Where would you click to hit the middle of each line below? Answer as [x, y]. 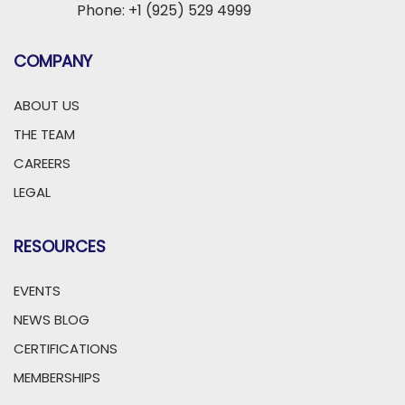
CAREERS [42, 163]
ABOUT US [47, 105]
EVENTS [37, 291]
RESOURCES [60, 246]
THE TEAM [44, 134]
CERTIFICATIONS [66, 348]
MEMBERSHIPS [57, 377]
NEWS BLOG [52, 320]
